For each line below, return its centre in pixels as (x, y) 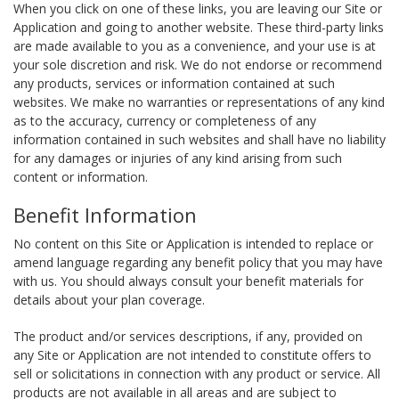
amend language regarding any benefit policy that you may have (198, 262)
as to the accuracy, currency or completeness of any (165, 121)
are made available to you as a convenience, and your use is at (195, 46)
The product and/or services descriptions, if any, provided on (188, 336)
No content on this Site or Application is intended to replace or (193, 244)
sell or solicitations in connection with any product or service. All (197, 374)
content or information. (81, 177)
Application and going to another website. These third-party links (199, 27)
